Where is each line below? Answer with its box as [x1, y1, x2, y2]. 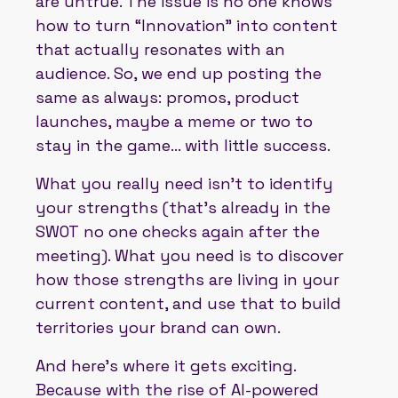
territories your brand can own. [36, 316, 281, 338]
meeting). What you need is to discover [36, 244, 344, 266]
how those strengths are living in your [36, 268, 339, 290]
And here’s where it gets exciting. [36, 354, 296, 376]
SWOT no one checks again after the [36, 220, 320, 242]
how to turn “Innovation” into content [36, 14, 338, 36]
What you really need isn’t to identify [36, 172, 333, 194]
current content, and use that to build [36, 292, 341, 314]
